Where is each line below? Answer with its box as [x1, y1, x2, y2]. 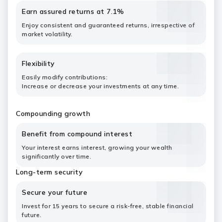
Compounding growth [16, 109, 90, 118]
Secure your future [22, 188, 87, 197]
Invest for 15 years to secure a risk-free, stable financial [22, 202, 194, 210]
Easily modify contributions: [22, 73, 108, 81]
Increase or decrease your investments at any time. [22, 82, 179, 90]
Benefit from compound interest [22, 129, 132, 138]
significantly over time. [22, 153, 91, 160]
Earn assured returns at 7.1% [22, 7, 124, 16]
